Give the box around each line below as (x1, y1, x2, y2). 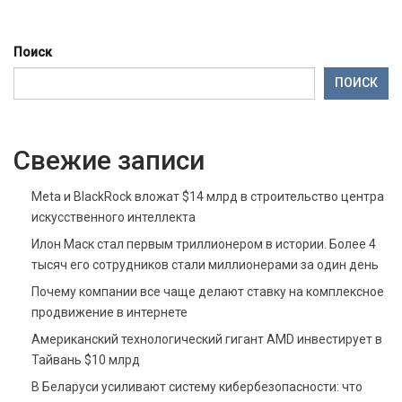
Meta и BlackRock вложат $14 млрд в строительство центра (31, 188, 384, 204)
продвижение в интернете (31, 304, 188, 319)
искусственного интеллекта (31, 209, 196, 224)
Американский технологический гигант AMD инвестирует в (31, 331, 382, 346)
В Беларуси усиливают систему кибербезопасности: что (31, 379, 363, 394)
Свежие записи (13, 144, 205, 176)
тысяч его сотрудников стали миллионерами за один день (31, 257, 379, 272)
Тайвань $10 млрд (31, 352, 140, 367)
